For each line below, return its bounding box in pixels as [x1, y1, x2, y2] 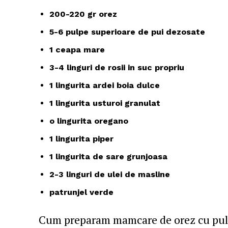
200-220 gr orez [49, 9, 120, 19]
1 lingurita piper [49, 134, 113, 144]
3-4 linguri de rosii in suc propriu [49, 63, 184, 73]
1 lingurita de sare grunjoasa [49, 152, 167, 162]
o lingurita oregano [49, 116, 128, 126]
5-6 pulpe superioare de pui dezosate [49, 27, 205, 37]
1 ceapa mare [49, 45, 105, 55]
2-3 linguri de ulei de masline [49, 169, 170, 180]
